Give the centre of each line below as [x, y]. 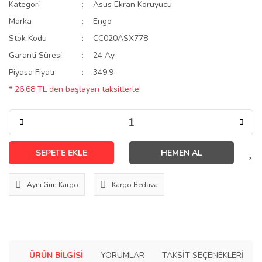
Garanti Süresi [35, 55]
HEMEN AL [181, 153]
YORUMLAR [123, 255]
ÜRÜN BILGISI [56, 255]
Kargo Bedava [135, 185]
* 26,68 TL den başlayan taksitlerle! [75, 89]
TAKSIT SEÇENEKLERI [203, 255]
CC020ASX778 [121, 38]
